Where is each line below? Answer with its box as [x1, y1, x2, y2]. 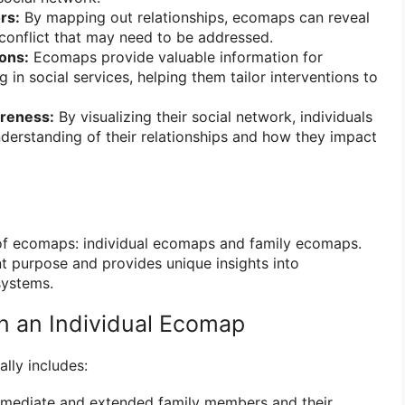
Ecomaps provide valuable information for [29, 48, 323, 67]
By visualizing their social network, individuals [54, 108, 372, 127]
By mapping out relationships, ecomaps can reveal [20, 8, 370, 27]
